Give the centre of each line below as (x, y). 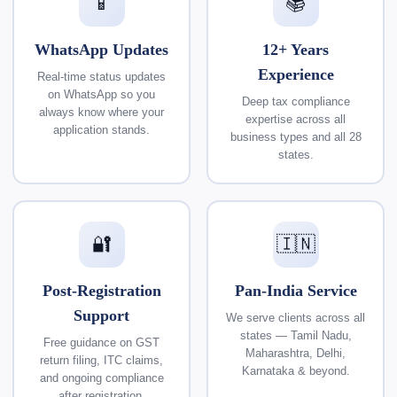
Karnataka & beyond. (296, 370)
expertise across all (296, 119)
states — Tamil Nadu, (296, 335)
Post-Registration (101, 290)
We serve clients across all (296, 317)
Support (101, 315)
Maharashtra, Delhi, (296, 353)
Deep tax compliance (296, 101)
